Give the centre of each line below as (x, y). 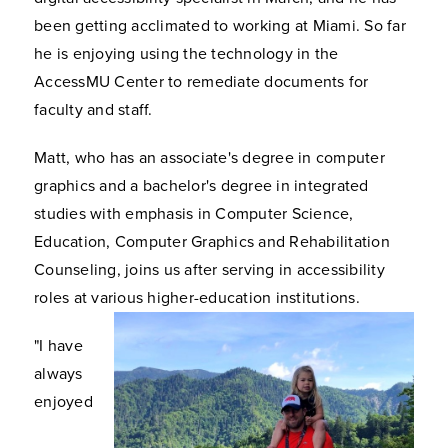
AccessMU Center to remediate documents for (201, 81)
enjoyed (63, 401)
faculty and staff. (93, 109)
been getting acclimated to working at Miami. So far (220, 25)
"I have (58, 345)
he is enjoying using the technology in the (186, 53)
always (58, 373)
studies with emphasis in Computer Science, (194, 213)
